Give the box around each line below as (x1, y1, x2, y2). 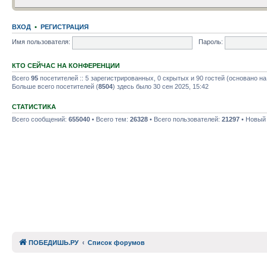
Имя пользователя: (12, 38, 70, 46)
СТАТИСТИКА (12, 103, 56, 110)
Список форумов (88, 239, 145, 246)
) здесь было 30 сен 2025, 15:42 (113, 82, 209, 90)
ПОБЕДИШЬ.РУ (29, 239, 79, 246)
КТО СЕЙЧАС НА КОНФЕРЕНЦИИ (12, 61, 120, 69)
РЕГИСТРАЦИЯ (41, 23, 89, 30)
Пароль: (198, 38, 223, 46)
